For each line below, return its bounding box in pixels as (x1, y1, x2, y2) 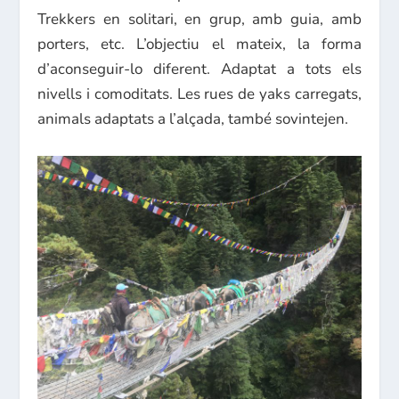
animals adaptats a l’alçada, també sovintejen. (37, 109, 349, 130)
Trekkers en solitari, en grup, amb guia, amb (37, 9, 362, 30)
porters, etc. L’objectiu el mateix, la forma (37, 34, 362, 55)
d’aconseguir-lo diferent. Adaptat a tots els (37, 59, 362, 80)
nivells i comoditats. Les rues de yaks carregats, (37, 84, 362, 105)
